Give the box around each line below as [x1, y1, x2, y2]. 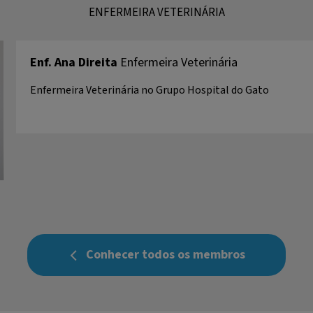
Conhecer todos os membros [85, 247, 245, 262]
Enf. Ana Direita [30, 54, 117, 70]
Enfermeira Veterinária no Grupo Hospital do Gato [30, 83, 269, 96]
